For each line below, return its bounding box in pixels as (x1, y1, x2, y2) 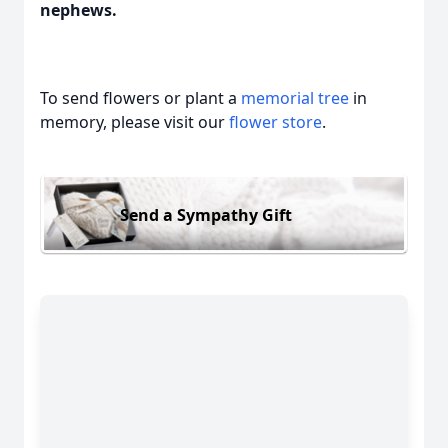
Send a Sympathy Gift (120, 203, 292, 226)
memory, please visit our (40, 111, 229, 133)
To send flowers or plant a (40, 87, 241, 109)
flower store (229, 111, 322, 133)
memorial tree (241, 87, 349, 109)
